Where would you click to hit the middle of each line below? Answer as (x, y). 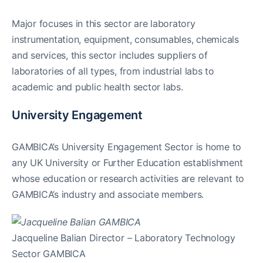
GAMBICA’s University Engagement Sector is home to (127, 146)
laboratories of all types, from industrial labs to (113, 71)
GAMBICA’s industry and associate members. (108, 194)
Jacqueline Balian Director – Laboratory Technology (124, 237)
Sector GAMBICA (49, 253)
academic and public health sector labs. (97, 87)
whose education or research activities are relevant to (128, 178)
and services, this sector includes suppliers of (110, 55)
